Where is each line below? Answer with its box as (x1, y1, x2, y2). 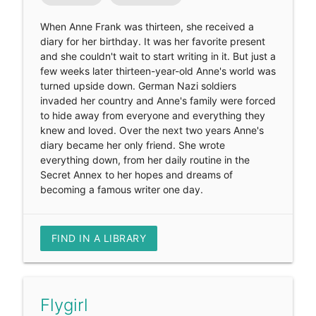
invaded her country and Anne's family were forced (39, 94, 276, 107)
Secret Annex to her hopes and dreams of (39, 168, 233, 181)
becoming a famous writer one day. (39, 183, 203, 195)
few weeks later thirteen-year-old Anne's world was (39, 64, 276, 77)
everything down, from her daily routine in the (39, 153, 250, 166)
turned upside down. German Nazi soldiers (39, 79, 236, 92)
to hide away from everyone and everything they (39, 109, 265, 121)
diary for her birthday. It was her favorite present (39, 35, 265, 47)
